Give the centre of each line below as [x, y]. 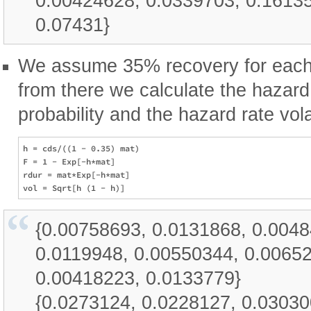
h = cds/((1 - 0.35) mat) [81, 148]
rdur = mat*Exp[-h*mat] [76, 174]
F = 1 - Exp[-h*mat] [69, 161]
